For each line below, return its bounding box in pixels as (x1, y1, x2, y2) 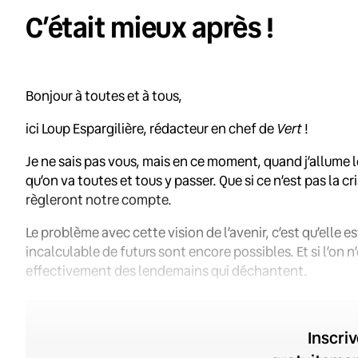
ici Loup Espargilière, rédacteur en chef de (26, 118, 276, 137)
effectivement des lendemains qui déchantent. (26, 261, 308, 280)
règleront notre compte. (26, 189, 172, 209)
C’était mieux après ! (26, 7, 274, 46)
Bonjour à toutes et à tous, (26, 86, 182, 105)
